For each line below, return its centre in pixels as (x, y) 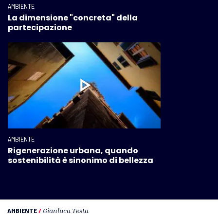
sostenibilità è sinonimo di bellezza (81, 160)
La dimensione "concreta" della (73, 18)
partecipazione (40, 28)
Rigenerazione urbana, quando (73, 150)
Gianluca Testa (66, 210)
